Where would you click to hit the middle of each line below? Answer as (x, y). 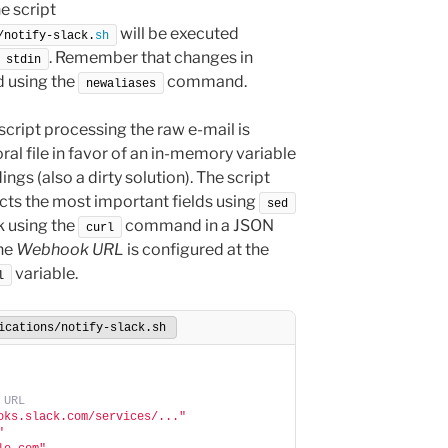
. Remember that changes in (152, 57)
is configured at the (196, 249)
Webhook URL (70, 249)
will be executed (178, 33)
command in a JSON (198, 225)
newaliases (121, 83)
